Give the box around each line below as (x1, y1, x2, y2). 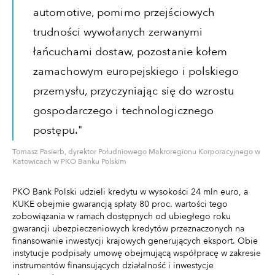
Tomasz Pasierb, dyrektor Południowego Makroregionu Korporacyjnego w (12, 147, 260, 157)
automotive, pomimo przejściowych (33, 5, 215, 21)
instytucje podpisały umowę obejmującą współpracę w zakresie (12, 247, 261, 260)
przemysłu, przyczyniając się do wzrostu (33, 83, 234, 99)
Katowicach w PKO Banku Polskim (12, 157, 126, 167)
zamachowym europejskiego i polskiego (33, 64, 239, 80)
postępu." (33, 123, 82, 139)
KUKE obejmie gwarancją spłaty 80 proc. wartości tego (12, 198, 228, 211)
